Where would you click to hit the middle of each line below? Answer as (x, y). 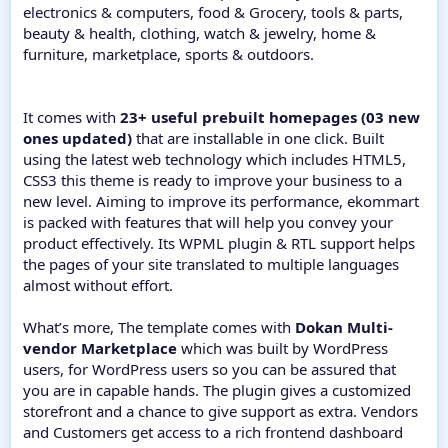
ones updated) (77, 138)
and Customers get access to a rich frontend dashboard (213, 432)
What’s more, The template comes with (159, 327)
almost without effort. (98, 285)
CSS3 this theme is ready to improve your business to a (212, 180)
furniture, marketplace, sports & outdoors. (168, 54)
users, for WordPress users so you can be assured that (209, 369)
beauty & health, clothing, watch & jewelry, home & (199, 33)
